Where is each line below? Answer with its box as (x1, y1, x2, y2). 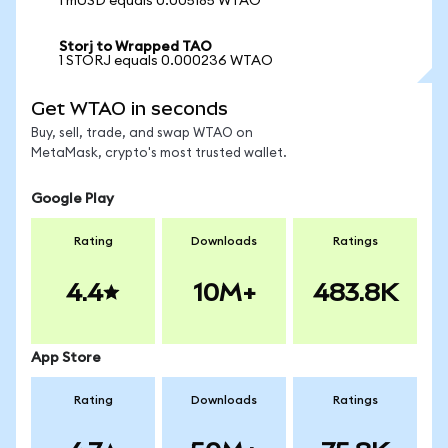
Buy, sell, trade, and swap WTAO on (31, 127, 253, 140)
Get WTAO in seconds (31, 98, 228, 119)
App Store (31, 351, 101, 365)
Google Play (31, 192, 114, 206)
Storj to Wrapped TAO (59, 40, 212, 54)
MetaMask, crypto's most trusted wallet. (31, 147, 287, 160)
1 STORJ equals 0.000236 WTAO (59, 54, 273, 68)
